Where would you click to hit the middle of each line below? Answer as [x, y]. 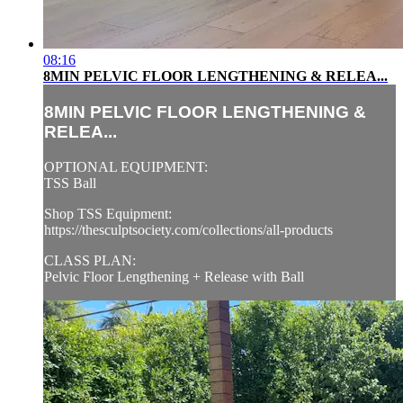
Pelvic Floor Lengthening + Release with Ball [174, 276]
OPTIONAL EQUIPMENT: [126, 166]
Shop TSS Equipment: [108, 213]
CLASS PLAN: [90, 260]
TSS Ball [70, 183]
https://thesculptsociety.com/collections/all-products [188, 229]
